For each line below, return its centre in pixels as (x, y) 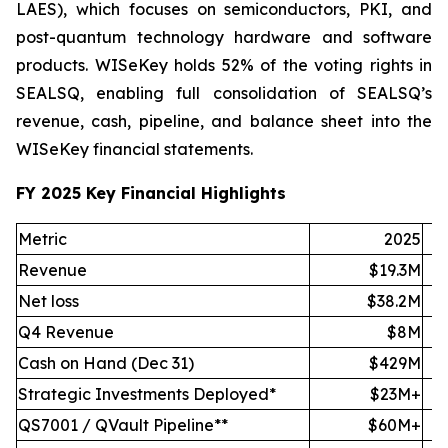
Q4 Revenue (66, 332)
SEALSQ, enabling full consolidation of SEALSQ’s (224, 93)
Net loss (48, 301)
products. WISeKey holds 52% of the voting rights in (224, 65)
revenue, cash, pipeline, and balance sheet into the (224, 121)
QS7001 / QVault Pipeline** (123, 425)
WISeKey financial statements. (134, 149)
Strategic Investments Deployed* (147, 394)
